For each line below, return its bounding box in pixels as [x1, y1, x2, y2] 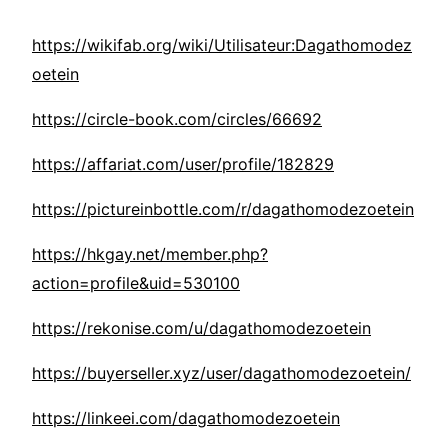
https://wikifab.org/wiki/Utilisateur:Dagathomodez [32, 35, 412, 56]
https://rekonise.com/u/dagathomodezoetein [32, 318, 371, 339]
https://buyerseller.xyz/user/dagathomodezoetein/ [32, 363, 411, 384]
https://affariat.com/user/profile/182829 [32, 154, 334, 175]
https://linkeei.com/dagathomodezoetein [32, 408, 340, 429]
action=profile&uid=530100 [32, 273, 240, 294]
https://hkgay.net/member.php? [32, 244, 268, 265]
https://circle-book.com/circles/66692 [32, 109, 322, 130]
